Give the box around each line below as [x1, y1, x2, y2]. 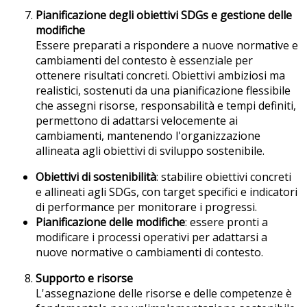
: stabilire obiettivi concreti [156, 169, 291, 184]
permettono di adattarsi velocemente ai [36, 112, 238, 128]
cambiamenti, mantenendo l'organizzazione [36, 127, 260, 143]
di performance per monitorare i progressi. [36, 199, 257, 214]
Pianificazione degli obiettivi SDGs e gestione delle [36, 7, 292, 23]
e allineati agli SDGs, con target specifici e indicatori [36, 184, 297, 199]
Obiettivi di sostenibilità [36, 169, 156, 184]
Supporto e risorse [36, 270, 133, 286]
